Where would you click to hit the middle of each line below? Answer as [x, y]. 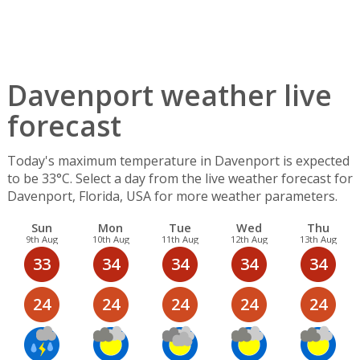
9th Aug [41, 239]
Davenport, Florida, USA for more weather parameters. [172, 196]
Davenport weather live [169, 95]
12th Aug [249, 239]
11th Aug [180, 239]
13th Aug [319, 239]
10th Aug [110, 239]
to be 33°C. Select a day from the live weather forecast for [180, 179]
